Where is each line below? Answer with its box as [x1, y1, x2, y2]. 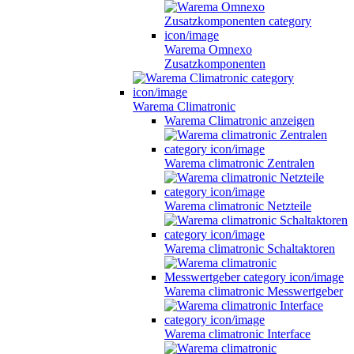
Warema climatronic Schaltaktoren [164, 241, 335, 255]
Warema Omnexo [164, 42, 252, 56]
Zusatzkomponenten [164, 56, 265, 70]
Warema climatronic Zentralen [164, 156, 314, 170]
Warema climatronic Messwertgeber [164, 284, 343, 298]
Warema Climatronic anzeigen [164, 113, 314, 127]
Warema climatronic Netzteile [164, 198, 311, 213]
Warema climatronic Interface [164, 326, 311, 341]
